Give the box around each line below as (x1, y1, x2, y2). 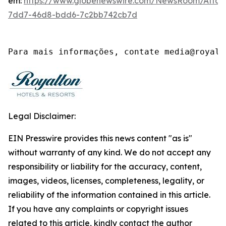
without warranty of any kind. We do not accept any (8, 147, 211, 157)
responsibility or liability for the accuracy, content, (8, 161, 202, 172)
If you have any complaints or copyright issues (8, 204, 188, 214)
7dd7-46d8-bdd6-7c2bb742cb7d (8, 10, 137, 20)
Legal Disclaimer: (8, 111, 76, 121)
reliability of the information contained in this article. (8, 190, 210, 200)
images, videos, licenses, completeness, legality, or (8, 176, 204, 186)
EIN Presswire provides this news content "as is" (8, 133, 192, 143)
